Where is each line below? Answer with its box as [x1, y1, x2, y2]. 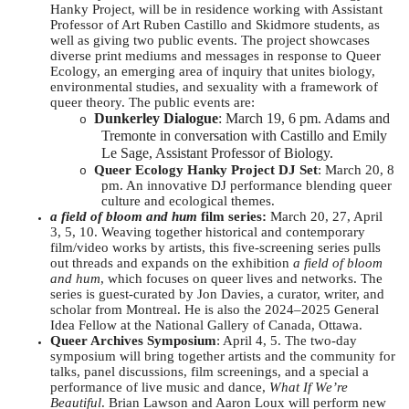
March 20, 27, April [270, 208, 383, 224]
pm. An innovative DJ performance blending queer [101, 177, 392, 193]
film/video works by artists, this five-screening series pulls [50, 239, 381, 255]
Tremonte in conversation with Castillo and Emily [101, 127, 387, 143]
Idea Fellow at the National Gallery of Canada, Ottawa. [50, 317, 362, 332]
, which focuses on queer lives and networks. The [100, 270, 383, 286]
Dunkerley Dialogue [94, 110, 218, 126]
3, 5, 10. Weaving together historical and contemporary [50, 224, 365, 239]
